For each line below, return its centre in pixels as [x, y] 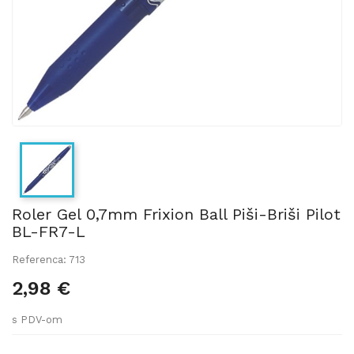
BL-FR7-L [49, 231]
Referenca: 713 [49, 259]
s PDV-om [37, 319]
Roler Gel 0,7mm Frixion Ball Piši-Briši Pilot [176, 214]
